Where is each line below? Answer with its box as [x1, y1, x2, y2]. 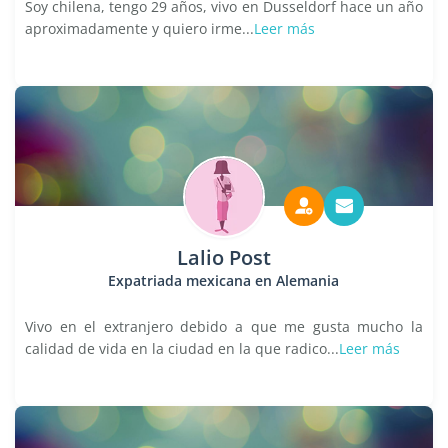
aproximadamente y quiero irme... [25, 19, 254, 38]
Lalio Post [176, 244, 271, 271]
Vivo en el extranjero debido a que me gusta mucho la [25, 317, 423, 336]
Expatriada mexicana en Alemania [108, 271, 340, 290]
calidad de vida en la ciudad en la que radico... [25, 339, 339, 358]
